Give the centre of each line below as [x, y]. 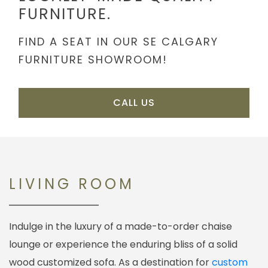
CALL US [134, 103]
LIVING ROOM [72, 184]
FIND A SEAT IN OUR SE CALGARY [118, 42]
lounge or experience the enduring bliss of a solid [123, 245]
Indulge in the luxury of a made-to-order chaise [121, 227]
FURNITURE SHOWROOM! [93, 60]
